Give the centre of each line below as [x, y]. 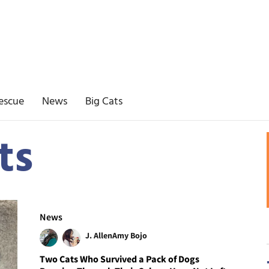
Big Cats [104, 102]
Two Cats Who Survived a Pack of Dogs [120, 258]
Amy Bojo [130, 235]
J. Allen [99, 235]
